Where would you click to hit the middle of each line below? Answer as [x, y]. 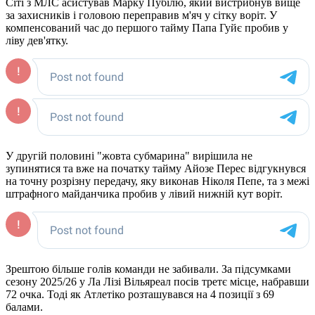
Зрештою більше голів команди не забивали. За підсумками [148, 269]
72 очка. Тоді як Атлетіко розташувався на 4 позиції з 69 [140, 295]
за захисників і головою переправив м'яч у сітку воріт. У [141, 15]
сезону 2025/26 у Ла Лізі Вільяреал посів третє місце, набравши [157, 282]
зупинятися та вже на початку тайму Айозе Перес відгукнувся [156, 169]
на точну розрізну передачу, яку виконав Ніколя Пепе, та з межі [157, 181]
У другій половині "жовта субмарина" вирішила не [129, 156]
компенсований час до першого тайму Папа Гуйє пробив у [147, 28]
